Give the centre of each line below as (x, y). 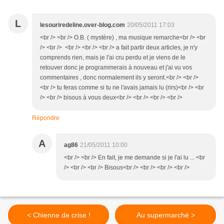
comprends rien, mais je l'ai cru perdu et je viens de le (113, 58)
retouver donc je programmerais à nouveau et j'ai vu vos (116, 68)
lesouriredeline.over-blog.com (82, 25)
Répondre (46, 118)
